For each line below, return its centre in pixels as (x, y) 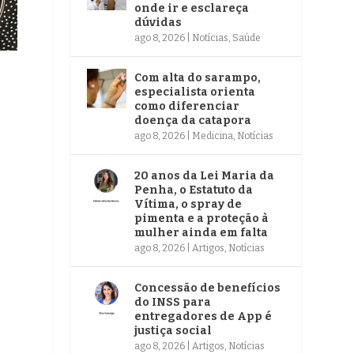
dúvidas (158, 22)
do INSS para (173, 302)
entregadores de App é (203, 316)
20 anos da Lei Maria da (205, 175)
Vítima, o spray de (188, 204)
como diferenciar (187, 106)
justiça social (173, 330)
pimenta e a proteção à (202, 218)
